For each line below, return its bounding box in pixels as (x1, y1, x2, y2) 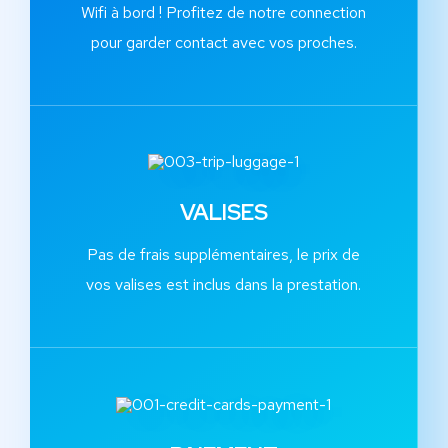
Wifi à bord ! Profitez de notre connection (81, 2, 366, 24)
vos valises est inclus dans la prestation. (86, 274, 361, 296)
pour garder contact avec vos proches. (90, 32, 357, 54)
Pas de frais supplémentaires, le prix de (87, 244, 360, 266)
